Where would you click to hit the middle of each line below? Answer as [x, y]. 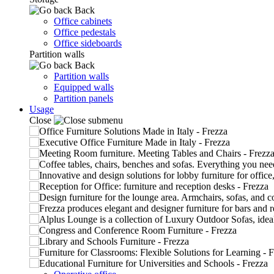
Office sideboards [88, 43]
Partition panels [83, 98]
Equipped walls [84, 87]
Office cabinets [83, 21]
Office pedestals [85, 32]
